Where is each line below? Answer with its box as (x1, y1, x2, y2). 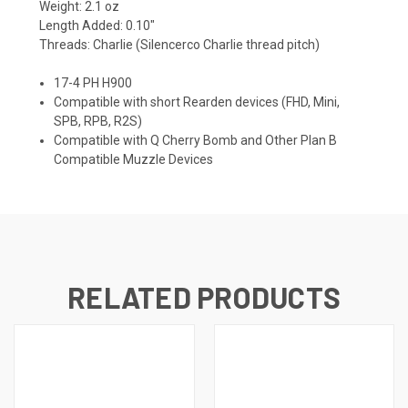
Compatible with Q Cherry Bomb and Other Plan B (54, 133, 338, 148)
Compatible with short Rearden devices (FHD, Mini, (54, 95, 341, 110)
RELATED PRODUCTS (67, 280, 341, 315)
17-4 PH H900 (54, 76, 133, 91)
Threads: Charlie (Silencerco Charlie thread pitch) (39, 37, 320, 53)
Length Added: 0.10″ (39, 18, 155, 34)
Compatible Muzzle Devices (54, 152, 214, 168)
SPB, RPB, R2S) (54, 114, 143, 129)
